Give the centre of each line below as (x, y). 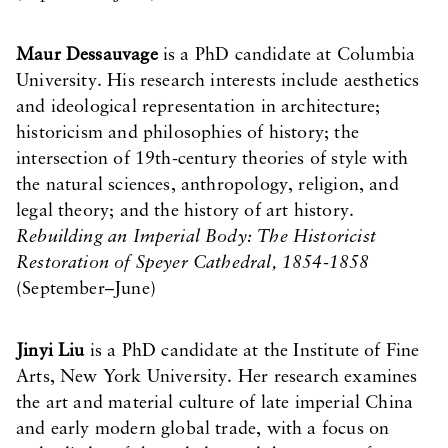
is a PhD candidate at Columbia (286, 55)
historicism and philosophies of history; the (187, 133)
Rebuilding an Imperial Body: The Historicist (196, 237)
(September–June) (86, 289)
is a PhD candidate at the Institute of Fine (252, 351)
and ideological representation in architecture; (198, 107)
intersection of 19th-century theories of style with (212, 159)
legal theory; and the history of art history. (185, 211)
